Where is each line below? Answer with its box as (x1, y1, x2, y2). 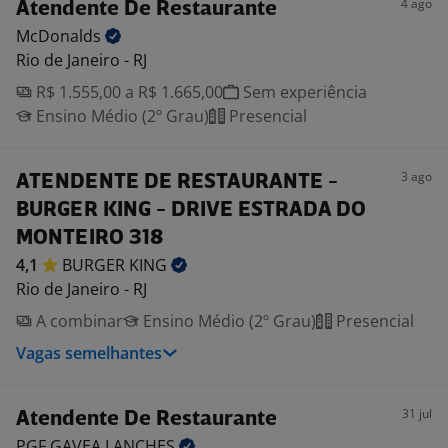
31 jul (402, 405, 432, 422)
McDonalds (16, 25, 105, 47)
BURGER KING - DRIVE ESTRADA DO (16, 200, 366, 221)
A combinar (32, 310, 123, 332)
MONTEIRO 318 (16, 228, 163, 249)
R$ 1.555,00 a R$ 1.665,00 (32, 81, 223, 103)
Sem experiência (239, 81, 367, 103)
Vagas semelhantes (16, 342, 162, 364)
